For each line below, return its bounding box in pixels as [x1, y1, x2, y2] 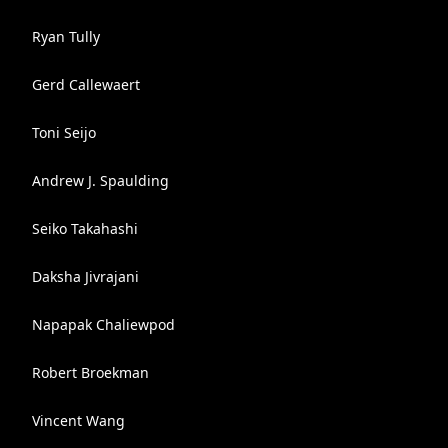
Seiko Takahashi [32, 219, 138, 238]
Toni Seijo [32, 123, 96, 142]
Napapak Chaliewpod [32, 315, 175, 334]
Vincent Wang [32, 411, 125, 430]
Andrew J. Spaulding [32, 171, 169, 190]
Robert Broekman [32, 363, 149, 382]
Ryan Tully [32, 27, 100, 46]
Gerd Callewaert [32, 75, 140, 94]
